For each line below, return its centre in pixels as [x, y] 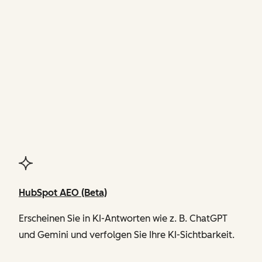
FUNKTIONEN [133, 7]
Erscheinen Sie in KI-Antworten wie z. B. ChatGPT [123, 218]
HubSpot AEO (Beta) [63, 192]
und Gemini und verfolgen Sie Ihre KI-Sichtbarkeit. [127, 235]
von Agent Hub [169, 124]
